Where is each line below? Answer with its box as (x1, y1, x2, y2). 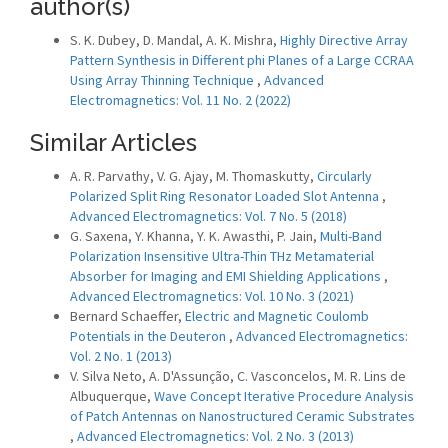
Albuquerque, (70, 387, 154, 405)
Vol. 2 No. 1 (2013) (70, 347, 172, 365)
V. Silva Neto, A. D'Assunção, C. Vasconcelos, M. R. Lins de (70, 367, 406, 385)
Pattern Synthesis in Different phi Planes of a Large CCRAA (70, 51, 414, 69)
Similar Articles (30, 128, 197, 157)
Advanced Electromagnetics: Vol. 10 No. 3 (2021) (70, 287, 354, 305)
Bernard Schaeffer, (70, 307, 185, 325)
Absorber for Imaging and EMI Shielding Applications (70, 267, 384, 285)
